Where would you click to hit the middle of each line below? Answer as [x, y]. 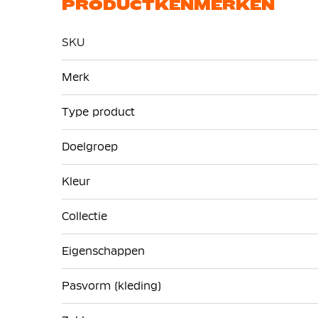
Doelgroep [90, 147]
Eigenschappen [103, 251]
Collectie [84, 216]
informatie [89, 84]
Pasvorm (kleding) [111, 286]
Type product [98, 112]
